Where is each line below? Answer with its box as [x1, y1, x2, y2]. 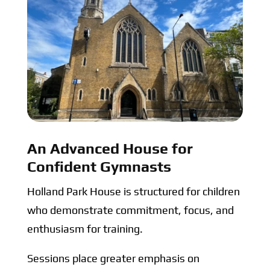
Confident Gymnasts [27, 158, 171, 176]
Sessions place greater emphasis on [27, 252, 199, 265]
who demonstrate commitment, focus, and [27, 204, 234, 217]
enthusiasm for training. [27, 222, 143, 236]
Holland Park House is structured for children [27, 185, 240, 198]
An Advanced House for [27, 140, 193, 158]
